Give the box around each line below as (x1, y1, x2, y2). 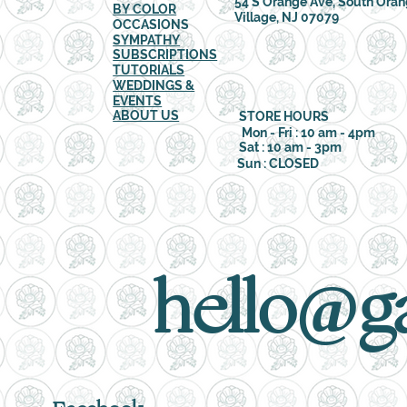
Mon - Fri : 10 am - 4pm (241, 124, 375, 140)
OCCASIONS (113, 16, 190, 32)
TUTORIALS (113, 62, 185, 77)
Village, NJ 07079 (234, 10, 340, 25)
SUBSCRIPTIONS (113, 47, 218, 63)
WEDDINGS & (113, 77, 195, 93)
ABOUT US (113, 108, 180, 124)
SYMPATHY (113, 32, 181, 47)
